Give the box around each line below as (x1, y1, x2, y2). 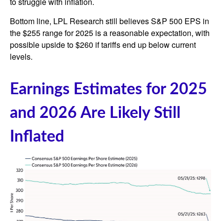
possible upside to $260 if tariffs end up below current (10, 39, 196, 51)
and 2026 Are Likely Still (10, 105, 181, 121)
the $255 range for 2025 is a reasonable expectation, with (10, 27, 210, 39)
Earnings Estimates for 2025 (10, 81, 207, 98)
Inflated (10, 129, 64, 145)
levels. (10, 51, 33, 63)
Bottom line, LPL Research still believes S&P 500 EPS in (10, 15, 209, 27)
